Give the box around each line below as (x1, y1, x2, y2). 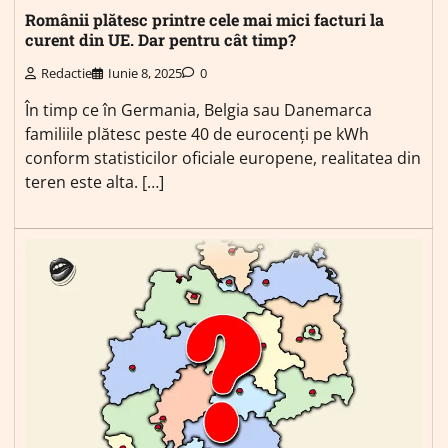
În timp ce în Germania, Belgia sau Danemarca (25, 98, 372, 121)
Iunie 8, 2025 (108, 63, 182, 82)
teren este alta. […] (25, 170, 164, 193)
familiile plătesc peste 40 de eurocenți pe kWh (25, 122, 369, 145)
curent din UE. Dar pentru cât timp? (25, 29, 296, 51)
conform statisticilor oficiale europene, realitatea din (25, 146, 421, 169)
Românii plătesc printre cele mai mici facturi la (25, 9, 384, 31)
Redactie (41, 63, 92, 82)
